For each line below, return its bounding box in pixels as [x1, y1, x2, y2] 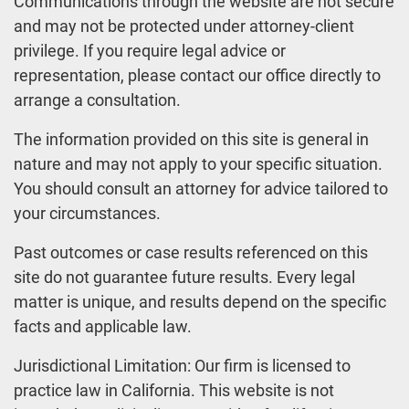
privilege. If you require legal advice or [14, 41, 286, 61]
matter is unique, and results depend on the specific [14, 292, 386, 312]
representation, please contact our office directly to [14, 66, 381, 86]
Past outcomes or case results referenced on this [14, 243, 368, 263]
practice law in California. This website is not [14, 381, 334, 401]
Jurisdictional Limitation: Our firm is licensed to [14, 356, 351, 376]
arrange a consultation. [14, 90, 181, 110]
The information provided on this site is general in [14, 130, 369, 150]
